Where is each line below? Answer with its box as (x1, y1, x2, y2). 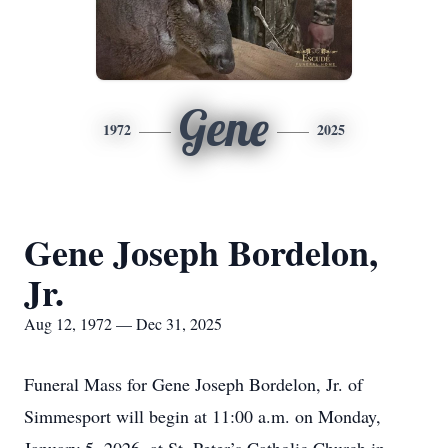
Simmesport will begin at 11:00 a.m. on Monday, (24, 404, 381, 428)
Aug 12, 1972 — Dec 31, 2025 (24, 313, 222, 334)
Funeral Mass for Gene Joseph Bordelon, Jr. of (24, 372, 363, 396)
